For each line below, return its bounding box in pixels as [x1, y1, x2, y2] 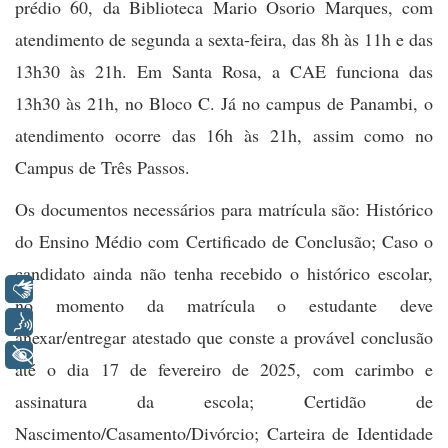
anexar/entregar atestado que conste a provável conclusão [15, 324, 433, 349]
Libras [57, 278, 106, 301]
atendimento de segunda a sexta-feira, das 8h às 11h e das [15, 26, 433, 51]
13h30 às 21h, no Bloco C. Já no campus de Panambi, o [15, 90, 433, 115]
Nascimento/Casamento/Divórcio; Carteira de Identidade [15, 420, 433, 445]
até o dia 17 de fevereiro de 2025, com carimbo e [15, 356, 433, 381]
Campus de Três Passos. [15, 154, 190, 179]
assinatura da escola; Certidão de [15, 388, 433, 413]
